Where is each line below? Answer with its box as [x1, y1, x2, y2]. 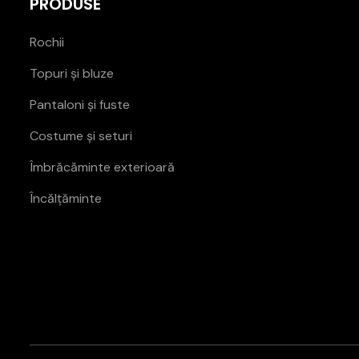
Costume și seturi [30, 127, 132, 144]
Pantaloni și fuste [30, 95, 130, 113]
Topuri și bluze [30, 64, 114, 82]
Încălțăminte [30, 189, 102, 207]
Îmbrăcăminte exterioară [30, 158, 175, 175]
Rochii [30, 33, 64, 50]
